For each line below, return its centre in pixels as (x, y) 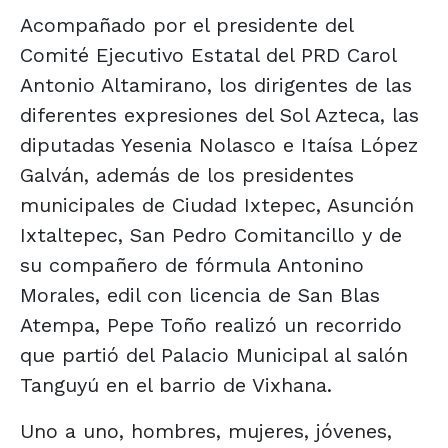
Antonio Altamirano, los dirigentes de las (216, 84)
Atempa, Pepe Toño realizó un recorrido (211, 324)
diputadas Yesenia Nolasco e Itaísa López (219, 144)
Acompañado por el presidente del (186, 24)
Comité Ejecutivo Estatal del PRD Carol (208, 54)
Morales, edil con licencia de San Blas (200, 294)
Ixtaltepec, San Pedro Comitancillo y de (211, 234)
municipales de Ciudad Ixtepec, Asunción (217, 204)
